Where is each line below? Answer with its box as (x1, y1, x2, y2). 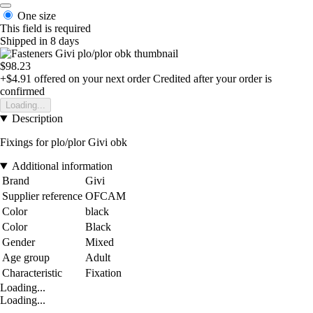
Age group (2, 252, 50, 264)
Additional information (11, 160, 112, 173)
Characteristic (2, 267, 62, 279)
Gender (2, 236, 35, 249)
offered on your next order (31, 73, 150, 85)
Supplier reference (2, 190, 82, 203)
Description (11, 112, 63, 125)
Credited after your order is (153, 73, 272, 85)
